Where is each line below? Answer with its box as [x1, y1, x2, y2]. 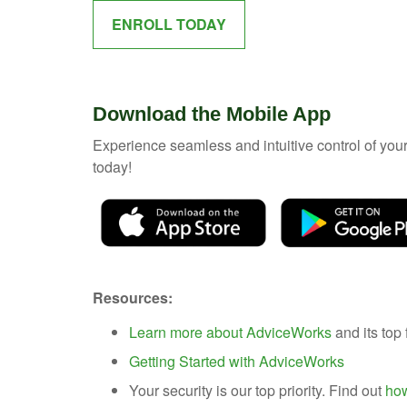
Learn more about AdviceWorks [129, 321, 332, 342]
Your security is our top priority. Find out [129, 379, 385, 401]
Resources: [93, 286, 173, 308]
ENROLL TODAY [112, 13, 226, 35]
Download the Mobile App [93, 102, 331, 125]
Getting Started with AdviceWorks [129, 350, 344, 372]
